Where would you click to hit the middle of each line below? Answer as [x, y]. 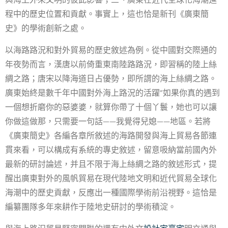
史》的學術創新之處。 [46, 28]
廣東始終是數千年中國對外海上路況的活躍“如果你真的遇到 [112, 93]
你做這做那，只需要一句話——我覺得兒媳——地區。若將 [108, 121]
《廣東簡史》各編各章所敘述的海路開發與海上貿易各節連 [111, 136]
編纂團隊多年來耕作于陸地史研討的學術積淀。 [91, 207]
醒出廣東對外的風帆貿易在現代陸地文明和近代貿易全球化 [111, 178]
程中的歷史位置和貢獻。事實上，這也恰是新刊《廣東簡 [107, 14]
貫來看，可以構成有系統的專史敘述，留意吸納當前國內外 [111, 150]
